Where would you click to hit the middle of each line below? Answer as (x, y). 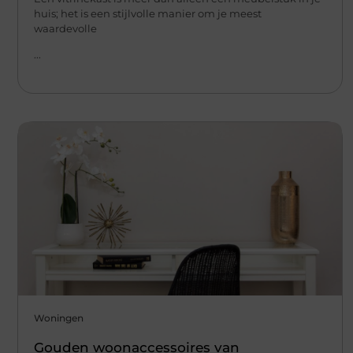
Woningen (59, 318)
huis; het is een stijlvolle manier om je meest (148, 13)
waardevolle (65, 28)
